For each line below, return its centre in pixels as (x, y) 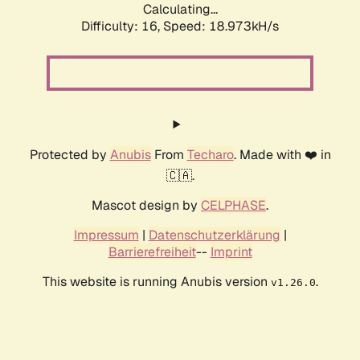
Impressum (106, 235)
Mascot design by (146, 206)
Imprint (231, 252)
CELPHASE (233, 206)
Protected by (70, 155)
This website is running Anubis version (156, 282)
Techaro (210, 155)
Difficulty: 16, (122, 27)
